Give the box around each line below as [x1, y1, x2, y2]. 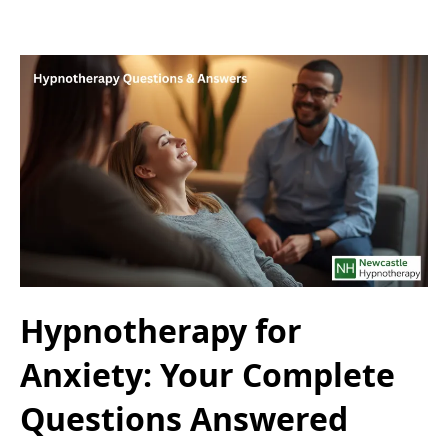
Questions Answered [20, 396, 348, 440]
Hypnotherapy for [20, 308, 302, 352]
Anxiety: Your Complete [20, 352, 395, 396]
